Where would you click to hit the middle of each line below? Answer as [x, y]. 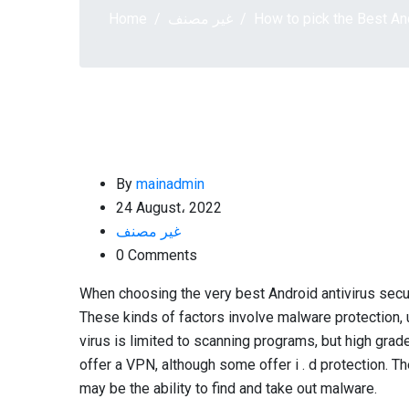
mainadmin [170, 184]
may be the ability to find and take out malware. [228, 388]
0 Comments [157, 255]
